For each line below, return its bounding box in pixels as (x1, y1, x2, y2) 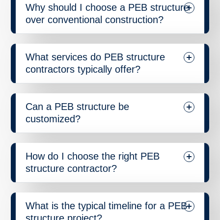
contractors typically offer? (26, 63, 140, 75)
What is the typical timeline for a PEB (26, 200, 187, 211)
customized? (26, 113, 81, 124)
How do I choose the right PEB (26, 150, 160, 162)
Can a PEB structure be (26, 101, 129, 112)
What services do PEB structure (26, 51, 165, 62)
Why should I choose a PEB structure (26, 1, 189, 13)
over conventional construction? (26, 14, 164, 25)
